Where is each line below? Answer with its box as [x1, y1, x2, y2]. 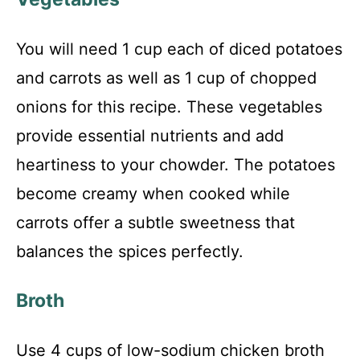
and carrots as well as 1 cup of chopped [16, 68, 317, 88]
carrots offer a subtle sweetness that [16, 213, 295, 233]
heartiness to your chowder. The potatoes [16, 155, 335, 175]
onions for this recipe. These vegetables [16, 97, 322, 117]
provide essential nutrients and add [16, 126, 284, 146]
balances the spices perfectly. [16, 242, 243, 262]
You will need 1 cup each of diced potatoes [16, 39, 342, 59]
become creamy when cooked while [16, 184, 290, 204]
